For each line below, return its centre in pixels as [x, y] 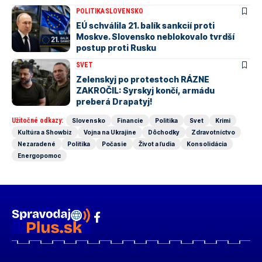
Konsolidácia [207, 144]
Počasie [114, 144]
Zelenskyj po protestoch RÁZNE [143, 79]
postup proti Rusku [116, 48]
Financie [130, 120]
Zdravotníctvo [213, 132]
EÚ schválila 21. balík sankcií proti [145, 25]
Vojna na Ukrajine [110, 132]
